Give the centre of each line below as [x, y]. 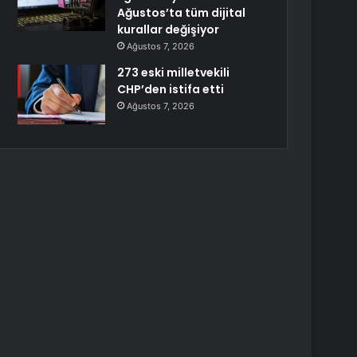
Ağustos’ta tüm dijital [182, 13]
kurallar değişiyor [169, 29]
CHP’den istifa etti [171, 89]
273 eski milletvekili [174, 73]
